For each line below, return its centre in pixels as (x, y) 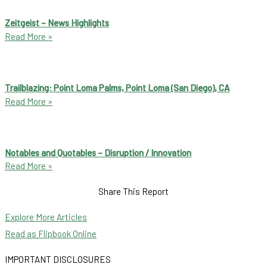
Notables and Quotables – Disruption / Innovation (98, 152)
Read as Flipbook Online (51, 234)
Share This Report (133, 192)
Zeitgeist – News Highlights (57, 22)
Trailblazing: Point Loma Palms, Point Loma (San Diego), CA (117, 87)
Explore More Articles (46, 217)
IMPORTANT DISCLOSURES (58, 260)
